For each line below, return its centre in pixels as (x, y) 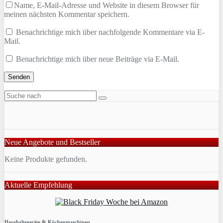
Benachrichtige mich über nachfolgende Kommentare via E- (110, 32)
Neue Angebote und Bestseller (52, 142)
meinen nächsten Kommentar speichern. (67, 14)
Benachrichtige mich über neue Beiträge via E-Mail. (98, 59)
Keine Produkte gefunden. (46, 159)
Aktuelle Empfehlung (38, 185)
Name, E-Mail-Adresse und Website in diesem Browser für (107, 5)
